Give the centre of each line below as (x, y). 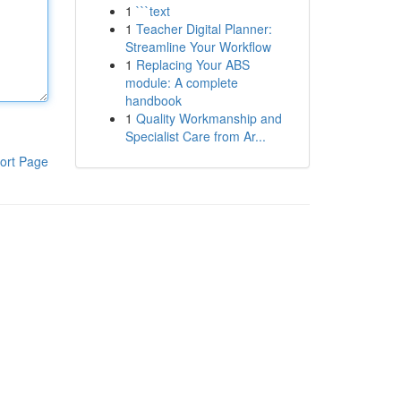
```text (153, 11)
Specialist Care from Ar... (195, 136)
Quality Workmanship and (209, 118)
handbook (153, 100)
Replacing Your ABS (192, 64)
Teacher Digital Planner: (204, 29)
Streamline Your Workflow (198, 47)
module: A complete (181, 82)
